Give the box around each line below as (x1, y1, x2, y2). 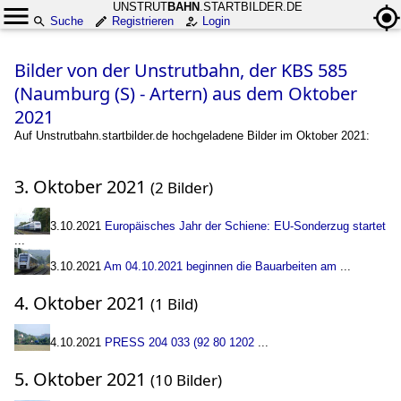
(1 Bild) (150, 294, 198, 314)
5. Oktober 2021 (14, 367, 150, 391)
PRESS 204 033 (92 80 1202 (105, 336, 254, 349)
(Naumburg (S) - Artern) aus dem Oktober (14, 81, 357, 106)
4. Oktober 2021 (14, 291, 150, 315)
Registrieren (112, 14, 174, 28)
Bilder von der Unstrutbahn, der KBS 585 (14, 58, 347, 82)
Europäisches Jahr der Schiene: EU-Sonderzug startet (105, 219, 386, 233)
